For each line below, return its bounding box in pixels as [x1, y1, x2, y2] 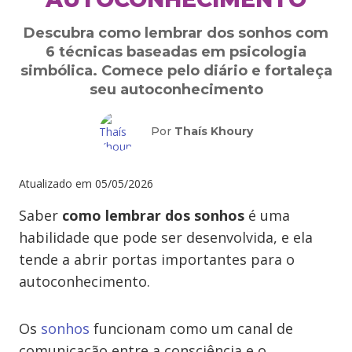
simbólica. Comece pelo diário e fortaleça [20, 62, 332, 79]
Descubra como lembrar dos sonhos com [24, 24, 328, 42]
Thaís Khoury [174, 124, 253, 138]
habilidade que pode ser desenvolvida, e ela [19, 228, 313, 247]
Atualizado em [19, 176, 92, 191]
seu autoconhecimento [89, 81, 263, 98]
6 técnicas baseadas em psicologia [46, 43, 306, 60]
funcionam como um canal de [90, 319, 293, 338]
